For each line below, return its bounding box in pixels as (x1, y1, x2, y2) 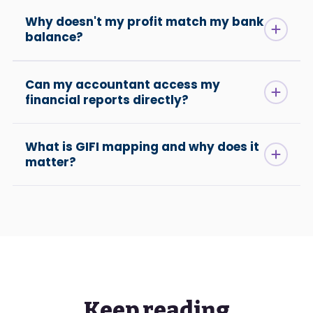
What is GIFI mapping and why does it (25, 138, 259, 156)
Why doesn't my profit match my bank (25, 13, 263, 31)
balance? (25, 29, 83, 46)
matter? (25, 154, 76, 171)
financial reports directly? (25, 92, 189, 109)
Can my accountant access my (25, 76, 220, 94)
